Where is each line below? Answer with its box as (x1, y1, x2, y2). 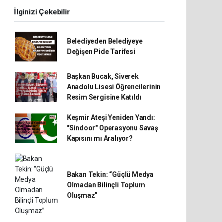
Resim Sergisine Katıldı (66, 93, 142, 102)
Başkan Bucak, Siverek (66, 72, 139, 81)
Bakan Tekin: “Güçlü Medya (66, 170, 154, 178)
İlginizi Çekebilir (14, 7, 70, 17)
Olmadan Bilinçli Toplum (66, 180, 145, 189)
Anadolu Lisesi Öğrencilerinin (66, 83, 161, 91)
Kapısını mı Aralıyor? (66, 134, 133, 143)
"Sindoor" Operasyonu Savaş (66, 124, 158, 132)
